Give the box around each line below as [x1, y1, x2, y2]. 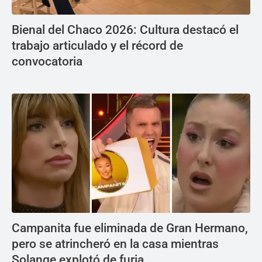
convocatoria [12, 54, 82, 68]
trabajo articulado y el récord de [12, 39, 183, 53]
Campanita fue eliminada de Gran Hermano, [12, 221, 248, 235]
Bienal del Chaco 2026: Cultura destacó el [12, 23, 239, 37]
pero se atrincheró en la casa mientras [12, 237, 219, 251]
